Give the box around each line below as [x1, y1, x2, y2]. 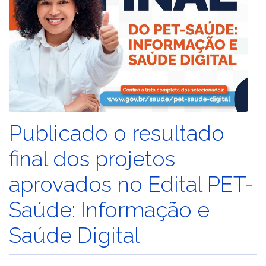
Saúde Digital [9, 223, 140, 248]
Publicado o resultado [9, 121, 224, 146]
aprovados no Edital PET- [9, 172, 254, 197]
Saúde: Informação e [9, 197, 210, 223]
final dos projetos [9, 146, 175, 172]
